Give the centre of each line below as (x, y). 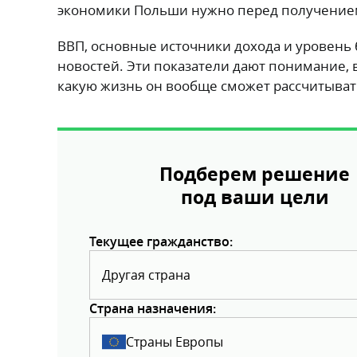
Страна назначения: (153, 308)
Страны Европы (175, 341)
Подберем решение (255, 174)
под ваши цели (255, 197)
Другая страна (146, 275)
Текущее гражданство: (161, 241)
